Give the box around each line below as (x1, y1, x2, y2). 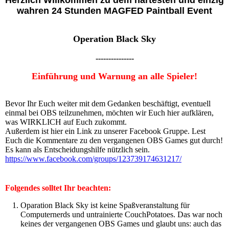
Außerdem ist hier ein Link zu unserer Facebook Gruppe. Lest (5, 127, 205, 135)
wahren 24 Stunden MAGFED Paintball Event (17, 6, 212, 16)
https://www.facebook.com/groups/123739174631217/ (5, 154, 181, 163)
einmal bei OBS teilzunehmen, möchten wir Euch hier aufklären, (5, 108, 214, 117)
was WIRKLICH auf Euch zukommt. (5, 118, 127, 126)
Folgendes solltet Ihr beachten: (5, 184, 111, 192)
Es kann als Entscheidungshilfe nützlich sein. (5, 145, 150, 154)
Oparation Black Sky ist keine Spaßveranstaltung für (20, 201, 190, 210)
